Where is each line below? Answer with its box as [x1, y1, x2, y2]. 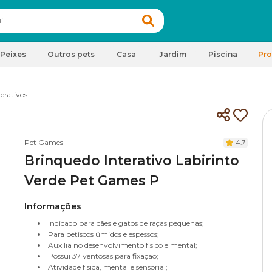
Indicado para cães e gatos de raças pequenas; [48, 219, 204, 228]
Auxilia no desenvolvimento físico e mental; [48, 240, 197, 250]
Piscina [208, 50, 237, 59]
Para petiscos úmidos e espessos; [48, 229, 159, 239]
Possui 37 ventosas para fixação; [48, 251, 158, 260]
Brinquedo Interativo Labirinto [24, 152, 239, 169]
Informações [24, 201, 81, 212]
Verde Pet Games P [24, 172, 159, 189]
